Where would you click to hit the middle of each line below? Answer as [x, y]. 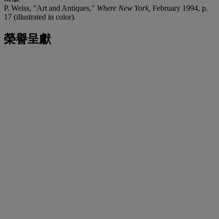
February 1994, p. [180, 8]
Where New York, [125, 8]
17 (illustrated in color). [40, 17]
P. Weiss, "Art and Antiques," [50, 8]
